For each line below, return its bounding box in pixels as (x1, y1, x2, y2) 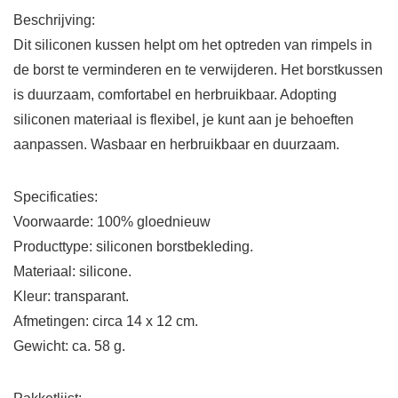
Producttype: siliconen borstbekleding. (13, 239, 253, 255)
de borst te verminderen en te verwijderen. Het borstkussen (13, 62, 383, 78)
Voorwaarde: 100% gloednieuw (13, 214, 211, 230)
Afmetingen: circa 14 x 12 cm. (13, 314, 198, 330)
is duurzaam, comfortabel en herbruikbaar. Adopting (13, 87, 337, 103)
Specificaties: (13, 189, 98, 205)
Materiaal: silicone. (13, 264, 131, 280)
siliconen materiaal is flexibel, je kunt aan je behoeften (13, 112, 354, 128)
